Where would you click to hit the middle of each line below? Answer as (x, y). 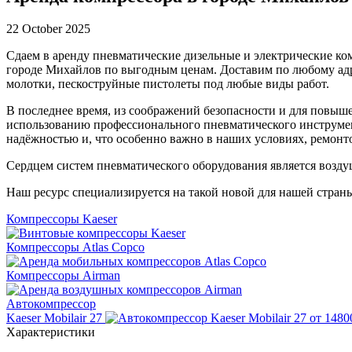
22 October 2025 (48, 29)
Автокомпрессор (51, 304)
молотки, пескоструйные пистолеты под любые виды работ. (168, 84)
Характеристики (51, 332)
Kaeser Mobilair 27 (56, 318)
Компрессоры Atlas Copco (75, 247)
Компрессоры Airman (63, 276)
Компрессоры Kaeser (62, 219)
